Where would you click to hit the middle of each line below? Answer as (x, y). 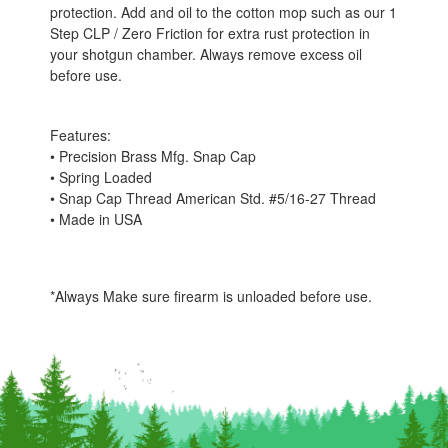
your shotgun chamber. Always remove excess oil (206, 54)
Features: (81, 134)
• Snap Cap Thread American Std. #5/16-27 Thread (213, 197)
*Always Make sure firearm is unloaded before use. (211, 295)
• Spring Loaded (101, 176)
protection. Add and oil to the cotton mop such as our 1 (224, 12)
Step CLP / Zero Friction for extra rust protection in (210, 33)
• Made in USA (96, 218)
